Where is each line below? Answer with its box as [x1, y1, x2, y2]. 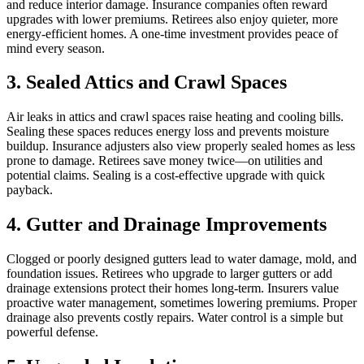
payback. [6, 183, 53, 197]
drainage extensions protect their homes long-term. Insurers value [6, 281, 339, 296]
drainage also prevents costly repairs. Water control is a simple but [6, 310, 343, 325]
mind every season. [6, 41, 105, 55]
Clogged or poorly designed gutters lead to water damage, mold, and [6, 252, 357, 266]
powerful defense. [6, 325, 98, 340]
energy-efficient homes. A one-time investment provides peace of [6, 26, 338, 41]
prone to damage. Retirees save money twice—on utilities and [6, 154, 323, 168]
